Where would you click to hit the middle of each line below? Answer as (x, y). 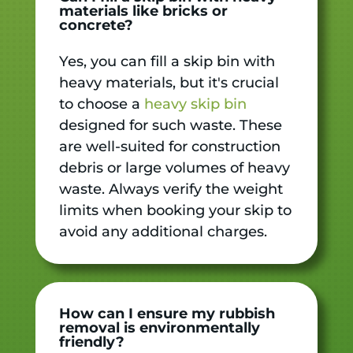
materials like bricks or (143, 11)
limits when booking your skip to (175, 210)
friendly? (91, 342)
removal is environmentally (159, 327)
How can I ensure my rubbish (167, 313)
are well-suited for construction (169, 146)
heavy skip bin (195, 104)
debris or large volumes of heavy (174, 167)
